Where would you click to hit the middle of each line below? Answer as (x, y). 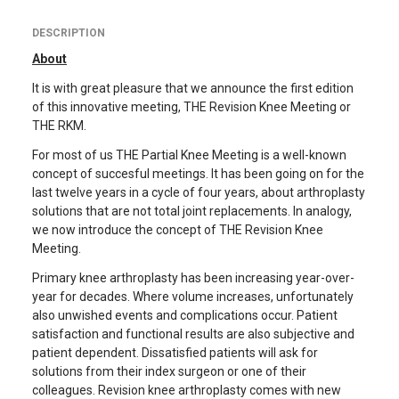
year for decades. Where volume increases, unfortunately (193, 297)
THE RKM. (59, 126)
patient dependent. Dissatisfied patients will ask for (175, 353)
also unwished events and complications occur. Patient (185, 315)
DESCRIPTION (69, 33)
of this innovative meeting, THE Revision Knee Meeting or (191, 107)
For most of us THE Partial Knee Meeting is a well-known (189, 155)
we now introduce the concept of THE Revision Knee (178, 230)
